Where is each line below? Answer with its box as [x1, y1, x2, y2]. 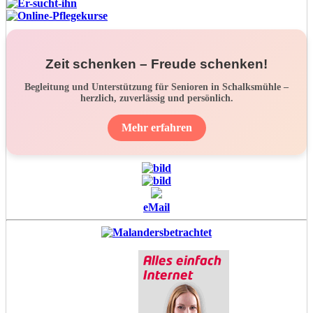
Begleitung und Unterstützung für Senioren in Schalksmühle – [24, 81, 289, 92]
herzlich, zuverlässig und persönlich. [80, 92, 233, 103]
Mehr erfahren [121, 121, 192, 133]
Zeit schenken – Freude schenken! [45, 56, 268, 71]
